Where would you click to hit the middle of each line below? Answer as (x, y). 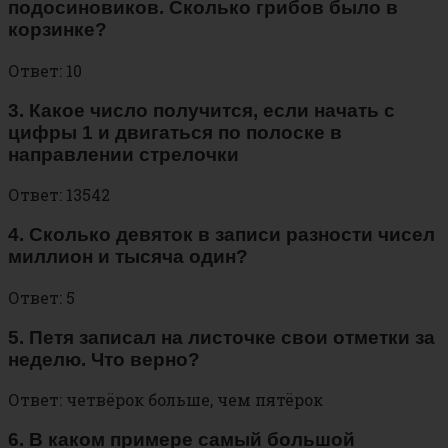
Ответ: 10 (45, 70)
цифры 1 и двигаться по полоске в (175, 132)
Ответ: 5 (41, 297)
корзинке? (57, 30)
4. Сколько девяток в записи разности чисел (221, 235)
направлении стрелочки (123, 154)
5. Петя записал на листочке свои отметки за (221, 337)
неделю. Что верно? (104, 359)
